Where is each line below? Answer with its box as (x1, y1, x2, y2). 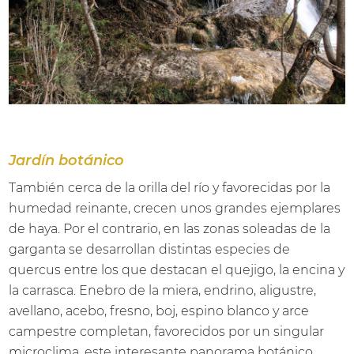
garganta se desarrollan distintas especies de (9, 241, 291, 257)
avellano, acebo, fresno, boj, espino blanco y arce (9, 303, 310, 318)
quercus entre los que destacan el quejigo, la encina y (9, 262, 345, 277)
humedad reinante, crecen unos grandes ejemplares (9, 200, 341, 216)
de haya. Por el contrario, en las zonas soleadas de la (9, 220, 331, 236)
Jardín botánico (9, 151, 125, 168)
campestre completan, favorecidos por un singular (9, 323, 325, 339)
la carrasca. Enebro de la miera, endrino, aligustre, (9, 282, 317, 298)
